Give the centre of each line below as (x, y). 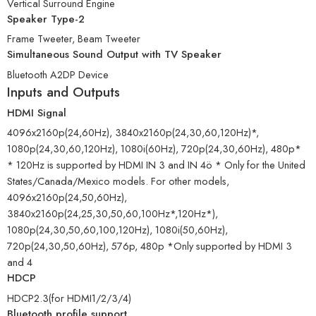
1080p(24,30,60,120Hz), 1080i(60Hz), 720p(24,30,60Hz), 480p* (154, 149)
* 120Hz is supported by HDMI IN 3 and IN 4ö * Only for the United (156, 165)
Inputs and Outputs (63, 92)
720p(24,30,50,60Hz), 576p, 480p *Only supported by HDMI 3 (150, 246)
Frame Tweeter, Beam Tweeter (74, 39)
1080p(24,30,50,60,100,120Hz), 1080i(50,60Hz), (117, 230)
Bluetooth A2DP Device (58, 74)
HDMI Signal (37, 113)
